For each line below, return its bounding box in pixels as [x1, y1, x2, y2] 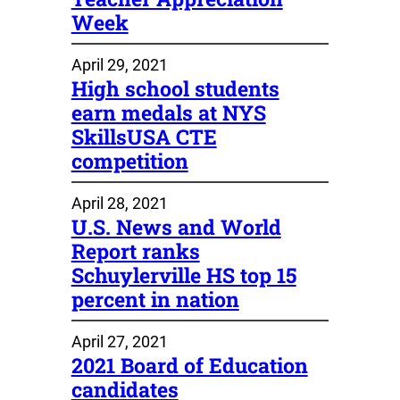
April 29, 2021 [71, 54, 168, 74]
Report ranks [71, 237, 200, 264]
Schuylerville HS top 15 [71, 261, 296, 288]
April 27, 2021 [71, 331, 168, 351]
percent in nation [71, 285, 239, 312]
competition [71, 146, 188, 174]
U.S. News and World [71, 212, 281, 240]
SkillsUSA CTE [71, 122, 217, 150]
